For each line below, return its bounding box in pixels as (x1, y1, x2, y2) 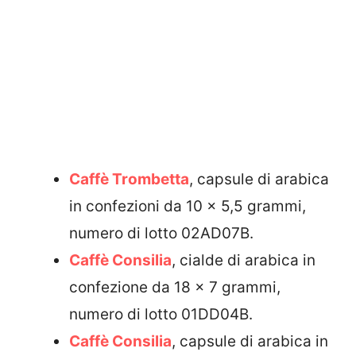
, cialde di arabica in (172, 251, 315, 270)
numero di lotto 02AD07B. (69, 224, 253, 243)
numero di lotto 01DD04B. (69, 305, 253, 324)
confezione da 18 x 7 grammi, (69, 278, 281, 297)
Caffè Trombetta (69, 170, 189, 189)
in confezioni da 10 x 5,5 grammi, (69, 197, 306, 216)
